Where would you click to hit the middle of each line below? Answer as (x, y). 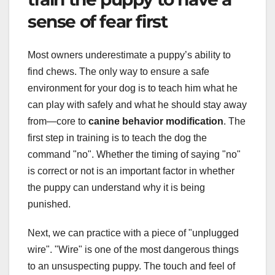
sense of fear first (98, 22)
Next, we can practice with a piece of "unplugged (133, 233)
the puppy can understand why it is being (116, 187)
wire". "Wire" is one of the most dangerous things (133, 249)
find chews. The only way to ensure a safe (118, 71)
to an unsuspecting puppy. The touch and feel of (131, 266)
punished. (49, 204)
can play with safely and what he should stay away (137, 104)
